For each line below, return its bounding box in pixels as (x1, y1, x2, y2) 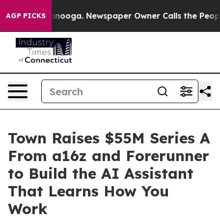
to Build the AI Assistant (8, 164, 193, 183)
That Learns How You (8, 182, 169, 200)
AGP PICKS (6, 11, 46, 20)
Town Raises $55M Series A (8, 129, 210, 147)
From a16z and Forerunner (8, 146, 209, 165)
